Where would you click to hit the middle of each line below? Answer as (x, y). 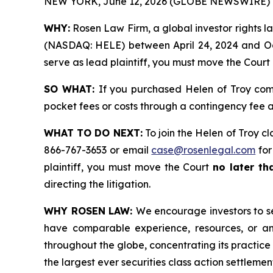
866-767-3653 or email (98, 150)
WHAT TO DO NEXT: (93, 133)
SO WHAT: (71, 89)
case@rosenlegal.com (204, 150)
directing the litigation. (97, 184)
